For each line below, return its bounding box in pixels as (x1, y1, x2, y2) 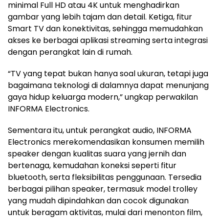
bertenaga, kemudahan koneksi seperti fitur (8, 159, 176, 171)
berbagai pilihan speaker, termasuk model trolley (8, 183, 197, 195)
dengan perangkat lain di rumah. (8, 46, 132, 58)
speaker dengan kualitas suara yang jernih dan (8, 148, 186, 159)
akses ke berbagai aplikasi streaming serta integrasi (8, 34, 208, 46)
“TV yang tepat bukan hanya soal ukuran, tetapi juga (8, 67, 208, 79)
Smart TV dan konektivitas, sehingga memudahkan (8, 22, 203, 34)
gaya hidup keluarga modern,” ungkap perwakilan (8, 91, 198, 103)
